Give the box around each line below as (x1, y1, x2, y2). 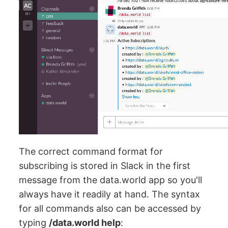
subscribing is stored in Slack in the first (19, 160, 191, 172)
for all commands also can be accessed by (19, 203, 202, 214)
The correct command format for (19, 146, 163, 157)
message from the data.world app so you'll (19, 175, 203, 186)
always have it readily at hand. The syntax (19, 189, 201, 200)
